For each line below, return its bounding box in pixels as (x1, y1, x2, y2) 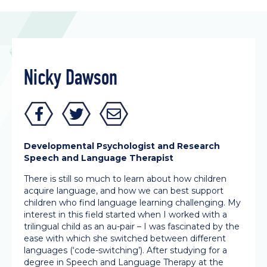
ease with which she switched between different (24, 233, 226, 244)
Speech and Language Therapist (24, 153, 173, 163)
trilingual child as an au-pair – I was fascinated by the (24, 221, 240, 232)
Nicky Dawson (24, 63, 117, 92)
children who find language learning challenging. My (24, 197, 241, 208)
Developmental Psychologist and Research (24, 141, 220, 151)
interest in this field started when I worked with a (24, 209, 227, 220)
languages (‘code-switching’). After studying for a (24, 245, 227, 256)
